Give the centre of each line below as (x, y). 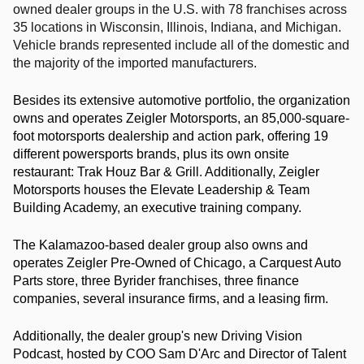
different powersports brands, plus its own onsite (151, 154)
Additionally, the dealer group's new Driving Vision (158, 336)
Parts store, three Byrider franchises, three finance (156, 281)
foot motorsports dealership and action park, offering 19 (171, 136)
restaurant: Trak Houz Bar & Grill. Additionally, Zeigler (166, 172)
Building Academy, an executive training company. (157, 208)
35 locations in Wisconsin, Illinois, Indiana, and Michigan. (177, 27)
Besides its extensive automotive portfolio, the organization (182, 100)
